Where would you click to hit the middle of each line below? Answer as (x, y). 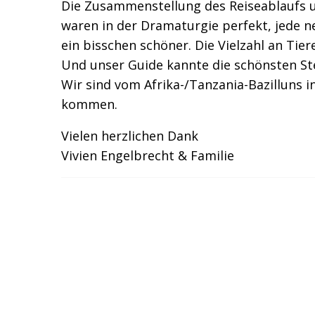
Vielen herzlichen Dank (130, 136)
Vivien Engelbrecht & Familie (148, 155)
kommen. (89, 104)
